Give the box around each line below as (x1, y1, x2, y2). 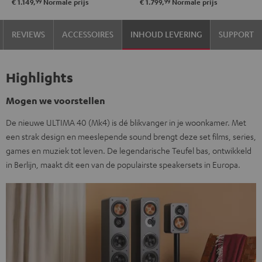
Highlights (6, 69, 73, 85)
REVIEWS (12, 29, 45, 39)
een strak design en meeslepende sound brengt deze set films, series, (6, 131, 256, 142)
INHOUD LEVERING (130, 29, 202, 39)
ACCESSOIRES (62, 29, 113, 39)
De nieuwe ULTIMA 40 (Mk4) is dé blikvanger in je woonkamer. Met (6, 117, 246, 127)
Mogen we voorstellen (6, 95, 105, 106)
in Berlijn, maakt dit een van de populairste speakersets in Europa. (6, 159, 240, 170)
